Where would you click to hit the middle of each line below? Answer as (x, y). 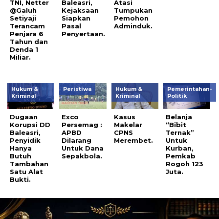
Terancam (27, 26)
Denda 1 (24, 49)
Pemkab (181, 156)
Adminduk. (133, 26)
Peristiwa (77, 89)
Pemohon (131, 18)
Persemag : (82, 124)
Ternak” (180, 132)
